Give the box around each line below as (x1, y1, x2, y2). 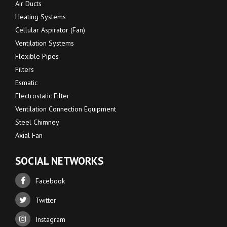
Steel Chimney (15, 118, 59, 127)
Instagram (35, 215, 65, 224)
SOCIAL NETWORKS (15, 154, 103, 168)
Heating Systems (15, 12, 66, 22)
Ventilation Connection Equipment (15, 104, 116, 114)
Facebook (35, 176, 65, 186)
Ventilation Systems (15, 39, 74, 48)
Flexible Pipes (15, 52, 59, 61)
